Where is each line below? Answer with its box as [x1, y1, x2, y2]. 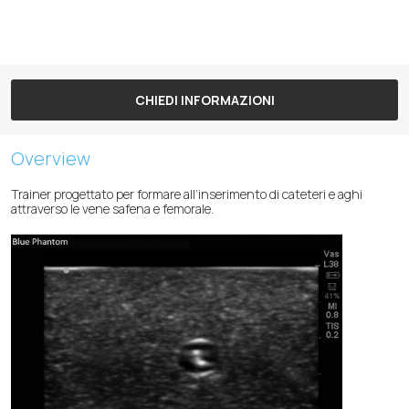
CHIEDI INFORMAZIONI [134, 90, 275, 109]
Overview [11, 145, 90, 171]
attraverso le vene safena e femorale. [11, 199, 214, 217]
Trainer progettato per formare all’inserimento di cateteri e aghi [11, 184, 362, 203]
